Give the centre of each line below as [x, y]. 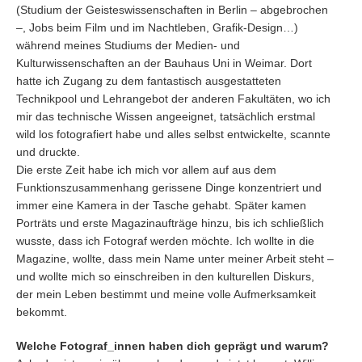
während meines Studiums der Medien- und [128, 45]
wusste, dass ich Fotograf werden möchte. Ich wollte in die [165, 241]
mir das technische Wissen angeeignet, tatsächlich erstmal [166, 116]
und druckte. [48, 152]
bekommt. [42, 312]
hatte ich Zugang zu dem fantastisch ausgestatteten [149, 81]
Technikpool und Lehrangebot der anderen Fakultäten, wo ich [173, 99]
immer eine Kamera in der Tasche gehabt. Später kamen [161, 205]
